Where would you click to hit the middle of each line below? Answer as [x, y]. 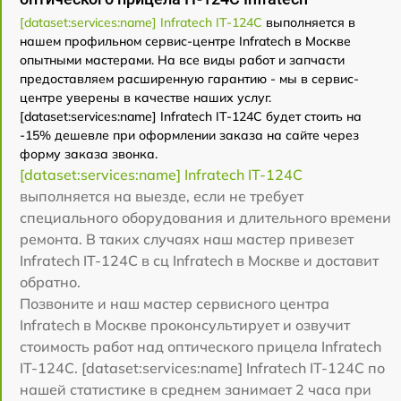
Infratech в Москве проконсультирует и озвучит [185, 325]
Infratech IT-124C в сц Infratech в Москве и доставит [199, 261]
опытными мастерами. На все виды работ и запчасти [182, 60]
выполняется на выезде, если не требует [162, 196]
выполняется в [309, 23]
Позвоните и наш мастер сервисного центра [175, 304]
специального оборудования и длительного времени [205, 218]
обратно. [50, 282]
